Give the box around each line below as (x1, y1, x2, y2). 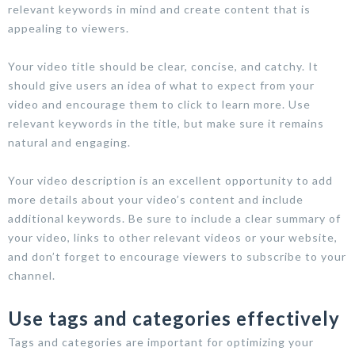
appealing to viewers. (8, 21, 129, 35)
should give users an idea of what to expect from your (8, 78, 315, 92)
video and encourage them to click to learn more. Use (8, 97, 311, 111)
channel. (8, 268, 55, 282)
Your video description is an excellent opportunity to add (8, 173, 333, 187)
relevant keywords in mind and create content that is (8, 2, 311, 16)
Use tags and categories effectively (8, 306, 340, 330)
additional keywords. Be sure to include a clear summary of (8, 211, 341, 225)
